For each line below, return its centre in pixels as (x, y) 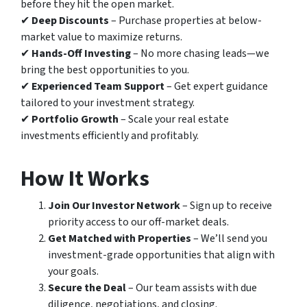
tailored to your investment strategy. (108, 103)
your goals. (73, 272)
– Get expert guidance (216, 87)
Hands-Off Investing (81, 54)
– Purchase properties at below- (185, 21)
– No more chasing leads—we (200, 54)
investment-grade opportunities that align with (161, 255)
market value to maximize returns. (101, 37)
